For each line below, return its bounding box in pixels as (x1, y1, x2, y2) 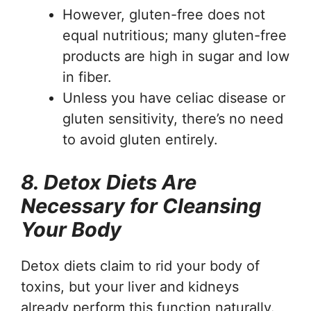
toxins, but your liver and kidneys (21, 278, 239, 295)
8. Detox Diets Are (21, 169, 196, 194)
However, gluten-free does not (62, 6, 265, 23)
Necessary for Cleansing (21, 193, 261, 218)
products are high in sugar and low (62, 47, 289, 65)
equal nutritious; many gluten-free (62, 26, 287, 44)
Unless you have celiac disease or (62, 89, 285, 106)
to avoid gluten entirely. (62, 131, 218, 148)
